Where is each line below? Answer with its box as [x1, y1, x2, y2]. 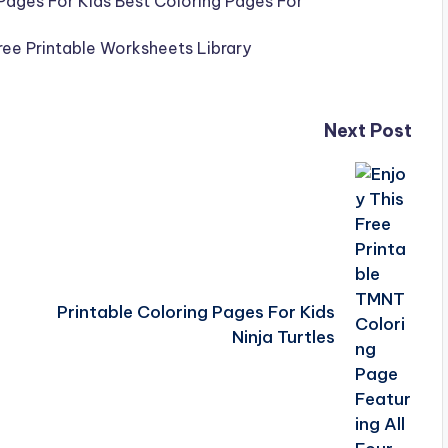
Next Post [323, 119, 412, 142]
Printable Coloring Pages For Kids [56, 300, 335, 323]
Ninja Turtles [231, 325, 335, 348]
